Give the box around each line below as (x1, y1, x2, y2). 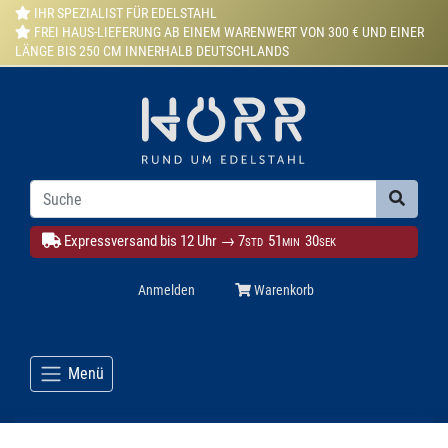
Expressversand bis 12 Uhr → (61, 232, 238, 250)
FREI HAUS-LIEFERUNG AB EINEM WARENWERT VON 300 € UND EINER (31, 24, 424, 40)
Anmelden (138, 282, 195, 298)
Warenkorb (250, 282, 314, 298)
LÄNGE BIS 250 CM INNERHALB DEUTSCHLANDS (15, 43, 289, 59)
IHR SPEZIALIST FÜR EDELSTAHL (31, 5, 217, 21)
